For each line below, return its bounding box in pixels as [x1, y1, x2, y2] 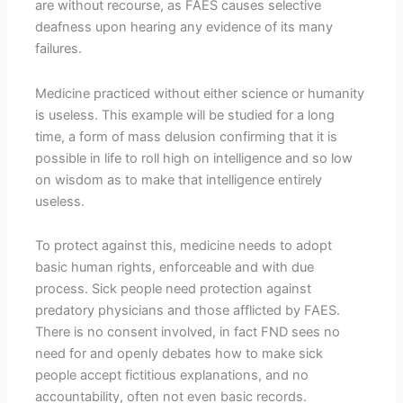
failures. [35, 40, 83, 58]
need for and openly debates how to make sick [35, 345, 324, 363]
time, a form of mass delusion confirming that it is [35, 128, 338, 145]
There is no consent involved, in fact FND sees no [35, 324, 341, 341]
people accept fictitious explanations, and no [35, 367, 309, 384]
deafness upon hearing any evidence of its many [35, 19, 334, 36]
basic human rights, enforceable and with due [35, 259, 315, 276]
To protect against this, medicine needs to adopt [35, 237, 333, 255]
